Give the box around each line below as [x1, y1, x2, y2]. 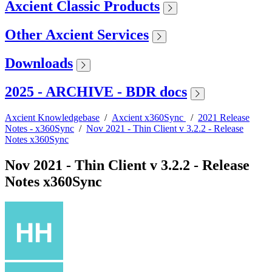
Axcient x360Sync [112, 112, 186, 123]
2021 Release [198, 112, 250, 123]
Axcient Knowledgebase [5, 112, 100, 123]
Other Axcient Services [5, 26, 149, 42]
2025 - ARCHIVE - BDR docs [5, 83, 187, 100]
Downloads [5, 55, 73, 71]
